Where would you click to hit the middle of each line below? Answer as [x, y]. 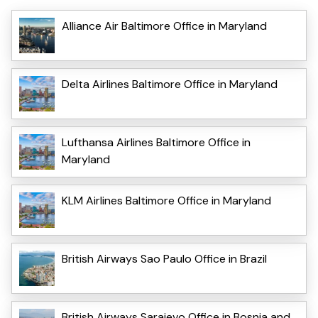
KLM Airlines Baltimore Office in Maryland [166, 201]
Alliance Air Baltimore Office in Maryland [164, 26]
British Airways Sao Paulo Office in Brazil [164, 259]
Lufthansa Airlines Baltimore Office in [156, 143]
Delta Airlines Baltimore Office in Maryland [170, 84]
